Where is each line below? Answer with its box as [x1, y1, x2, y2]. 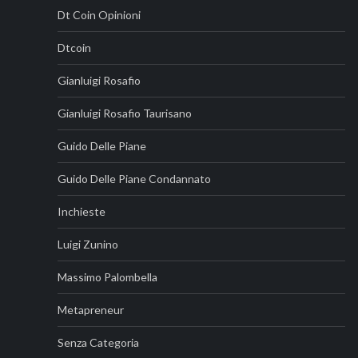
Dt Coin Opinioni [58, 8, 141, 22]
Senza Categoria [58, 336, 139, 349]
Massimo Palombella [58, 270, 157, 284]
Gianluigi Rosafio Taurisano [58, 106, 192, 120]
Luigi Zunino [58, 237, 118, 251]
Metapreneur [58, 303, 124, 316]
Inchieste [58, 205, 105, 218]
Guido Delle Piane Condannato [58, 172, 211, 185]
